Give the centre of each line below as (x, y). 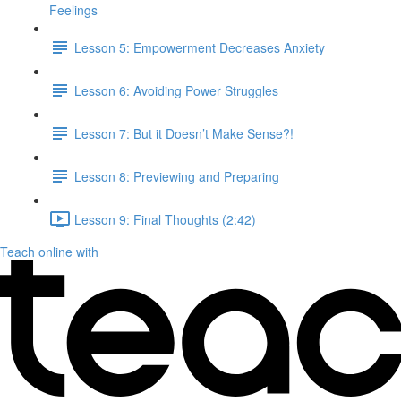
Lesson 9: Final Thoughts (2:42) (165, 219)
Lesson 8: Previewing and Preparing (177, 176)
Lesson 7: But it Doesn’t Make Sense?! (184, 133)
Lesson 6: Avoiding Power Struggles (176, 90)
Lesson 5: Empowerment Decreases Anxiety (200, 47)
